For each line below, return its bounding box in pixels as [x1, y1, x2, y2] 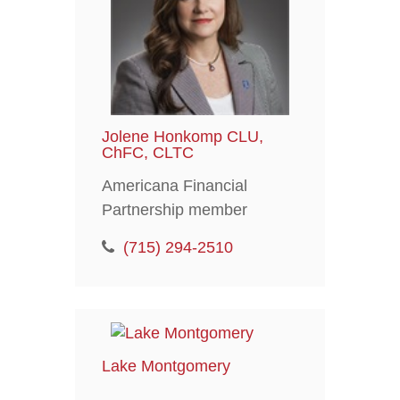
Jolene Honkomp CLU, [101, 127, 263, 146]
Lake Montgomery [101, 356, 230, 375]
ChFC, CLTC [101, 143, 194, 162]
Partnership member [101, 200, 247, 219]
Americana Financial [101, 176, 247, 195]
